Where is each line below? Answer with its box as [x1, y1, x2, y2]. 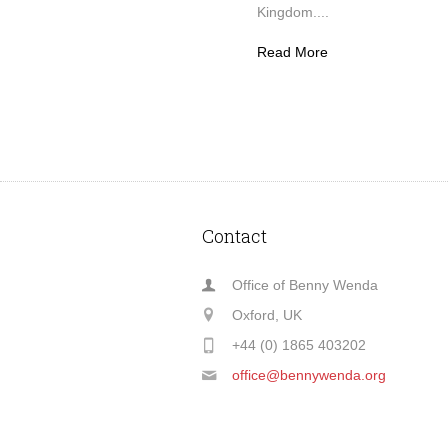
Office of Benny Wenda [232, 276, 379, 293]
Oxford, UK [232, 306, 303, 323]
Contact [202, 223, 268, 248]
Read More [257, 43, 328, 60]
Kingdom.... [257, 3, 329, 20]
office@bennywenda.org [232, 366, 387, 383]
